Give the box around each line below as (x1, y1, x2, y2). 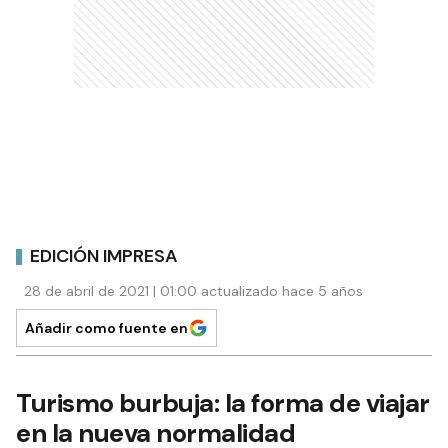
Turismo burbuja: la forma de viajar (16, 386, 430, 420)
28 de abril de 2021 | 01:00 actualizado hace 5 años (24, 282, 363, 300)
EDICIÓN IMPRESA (30, 243, 178, 268)
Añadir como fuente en (25, 319, 188, 337)
